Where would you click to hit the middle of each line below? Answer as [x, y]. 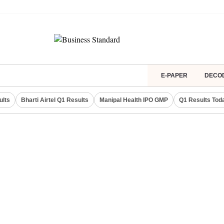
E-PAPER [174, 75]
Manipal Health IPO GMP [134, 100]
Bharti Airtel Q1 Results [55, 100]
